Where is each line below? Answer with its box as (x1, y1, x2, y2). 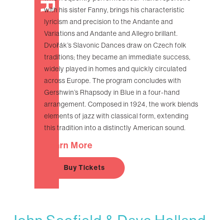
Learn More (44, 140, 93, 151)
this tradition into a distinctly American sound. (44, 124, 186, 132)
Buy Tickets (64, 164, 105, 172)
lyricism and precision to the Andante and (44, 18, 173, 26)
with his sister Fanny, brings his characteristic (44, 6, 185, 14)
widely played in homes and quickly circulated (44, 65, 187, 73)
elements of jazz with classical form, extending (44, 112, 189, 120)
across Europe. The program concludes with (44, 77, 181, 85)
